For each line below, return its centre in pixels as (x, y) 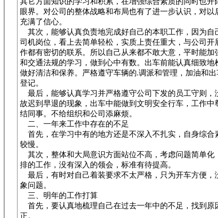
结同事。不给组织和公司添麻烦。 (78, 114)
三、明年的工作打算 (59, 195)
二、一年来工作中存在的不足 (74, 124)
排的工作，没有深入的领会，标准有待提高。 (98, 165)
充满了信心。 (43, 22)
